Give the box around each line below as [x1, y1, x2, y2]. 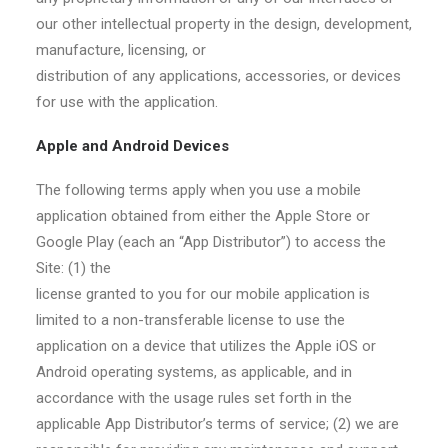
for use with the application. [36, 93, 218, 111]
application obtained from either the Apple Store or [36, 207, 370, 225]
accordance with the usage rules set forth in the [36, 389, 352, 407]
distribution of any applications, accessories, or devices [36, 67, 401, 85]
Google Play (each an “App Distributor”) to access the [36, 233, 386, 251]
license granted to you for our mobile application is [36, 285, 370, 303]
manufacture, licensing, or [36, 41, 206, 59]
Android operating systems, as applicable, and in [36, 363, 352, 381]
